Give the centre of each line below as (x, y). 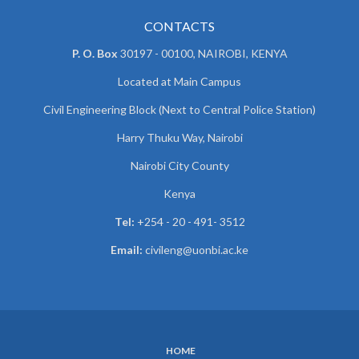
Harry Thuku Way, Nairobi (179, 138)
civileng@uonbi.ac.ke (196, 250)
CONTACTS (179, 26)
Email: (127, 250)
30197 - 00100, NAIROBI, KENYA (202, 54)
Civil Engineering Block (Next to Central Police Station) (179, 110)
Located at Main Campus (179, 82)
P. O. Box (95, 54)
